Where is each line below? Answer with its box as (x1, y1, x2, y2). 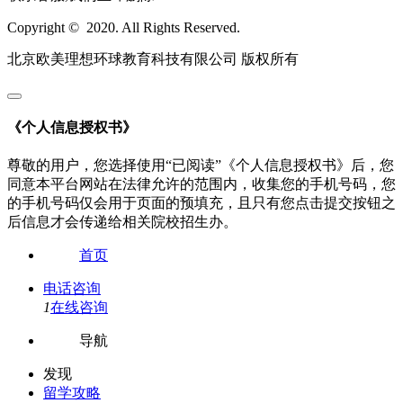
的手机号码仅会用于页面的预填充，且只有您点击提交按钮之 (7, 195, 396, 211)
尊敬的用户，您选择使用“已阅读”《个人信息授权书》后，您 (7, 157, 394, 174)
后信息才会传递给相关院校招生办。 (7, 214, 237, 230)
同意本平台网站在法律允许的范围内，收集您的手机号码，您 (7, 176, 396, 193)
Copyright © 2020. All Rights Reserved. (7, 19, 240, 35)
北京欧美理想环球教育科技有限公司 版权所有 (7, 50, 299, 67)
